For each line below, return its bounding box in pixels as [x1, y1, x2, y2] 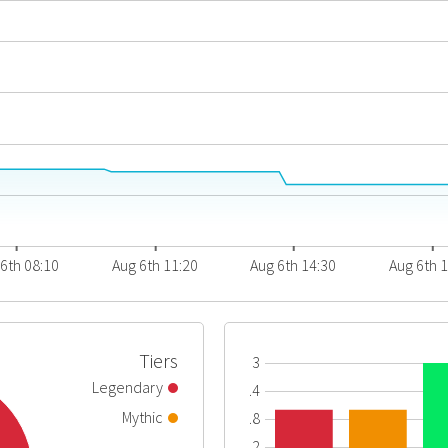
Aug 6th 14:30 [250, 255, 337, 275]
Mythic [122, 407, 163, 427]
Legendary [92, 377, 163, 397]
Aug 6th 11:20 [112, 255, 199, 275]
